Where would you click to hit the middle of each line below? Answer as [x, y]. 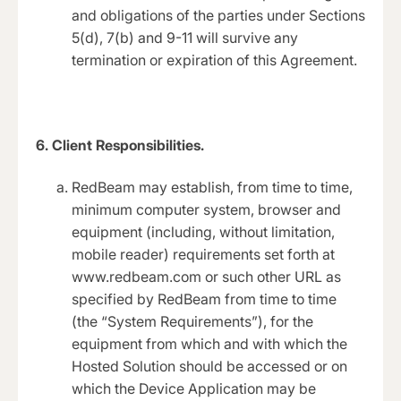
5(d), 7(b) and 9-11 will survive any [185, 37]
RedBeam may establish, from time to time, [212, 188]
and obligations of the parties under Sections [218, 15]
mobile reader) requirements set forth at [203, 255]
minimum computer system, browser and [206, 210]
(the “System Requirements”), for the [192, 322]
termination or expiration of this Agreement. [214, 60]
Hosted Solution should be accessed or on [209, 367]
